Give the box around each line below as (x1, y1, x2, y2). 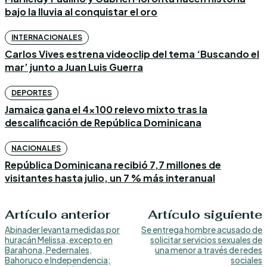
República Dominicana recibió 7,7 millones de (5, 159, 221, 172)
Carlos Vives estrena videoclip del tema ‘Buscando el (5, 48, 259, 61)
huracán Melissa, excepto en (5, 234, 113, 246)
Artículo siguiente (147, 207, 262, 223)
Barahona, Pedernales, (5, 244, 92, 256)
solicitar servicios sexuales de (150, 234, 262, 246)
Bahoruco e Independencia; (5, 254, 111, 266)
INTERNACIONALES (11, 33, 82, 42)
